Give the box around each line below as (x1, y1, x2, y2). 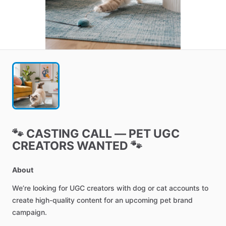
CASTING (26, 127, 79, 141)
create (12, 196, 33, 204)
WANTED (77, 139, 128, 153)
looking (33, 184, 56, 192)
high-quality (35, 196, 75, 204)
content (77, 196, 102, 204)
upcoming (125, 196, 158, 204)
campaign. (12, 208, 47, 216)
